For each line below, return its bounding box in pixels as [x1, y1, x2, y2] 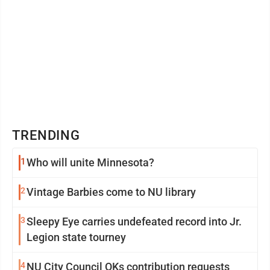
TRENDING [12, 128, 81, 143]
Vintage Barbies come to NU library [27, 186, 196, 198]
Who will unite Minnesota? [27, 156, 154, 169]
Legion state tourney [27, 231, 126, 243]
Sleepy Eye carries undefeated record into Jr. [27, 215, 242, 228]
